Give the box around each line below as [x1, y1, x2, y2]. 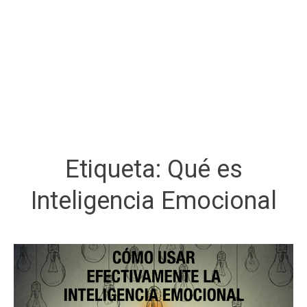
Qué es [167, 154, 243, 184]
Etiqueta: [64, 154, 167, 184]
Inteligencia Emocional [30, 186, 277, 215]
